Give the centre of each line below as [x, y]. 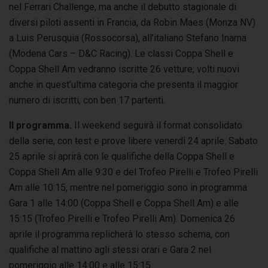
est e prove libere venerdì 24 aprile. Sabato [168, 141]
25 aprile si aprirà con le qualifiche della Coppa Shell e [122, 156]
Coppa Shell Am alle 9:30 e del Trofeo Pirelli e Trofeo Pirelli [133, 172]
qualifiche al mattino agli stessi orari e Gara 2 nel [110, 249]
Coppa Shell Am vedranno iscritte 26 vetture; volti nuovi [124, 69]
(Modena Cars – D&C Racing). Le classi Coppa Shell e [121, 53]
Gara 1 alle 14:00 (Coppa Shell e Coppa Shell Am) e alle [124, 203]
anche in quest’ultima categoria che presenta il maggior [124, 84]
